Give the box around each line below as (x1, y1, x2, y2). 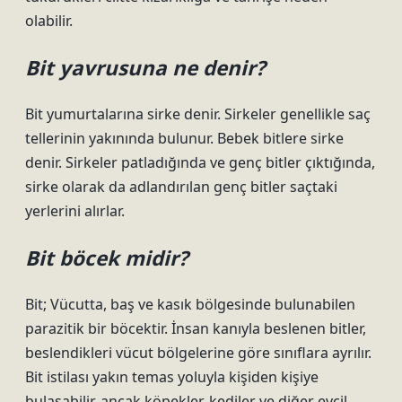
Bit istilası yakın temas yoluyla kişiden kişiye (25, 367, 319, 387)
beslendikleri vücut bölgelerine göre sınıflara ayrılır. (25, 343, 371, 363)
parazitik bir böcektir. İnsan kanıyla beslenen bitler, (25, 319, 366, 338)
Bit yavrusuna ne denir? (25, 54, 266, 82)
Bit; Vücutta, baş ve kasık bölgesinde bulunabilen (25, 294, 355, 314)
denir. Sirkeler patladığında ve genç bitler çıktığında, (25, 153, 375, 172)
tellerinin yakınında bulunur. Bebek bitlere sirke (25, 128, 344, 148)
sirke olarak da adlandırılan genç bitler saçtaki (25, 177, 337, 197)
